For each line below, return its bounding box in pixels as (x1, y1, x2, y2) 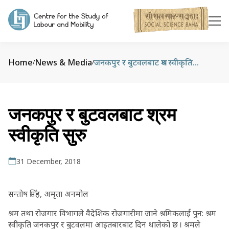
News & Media (35, 57, 92, 68)
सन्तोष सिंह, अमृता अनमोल (8, 188, 88, 199)
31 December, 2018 (16, 156, 81, 166)
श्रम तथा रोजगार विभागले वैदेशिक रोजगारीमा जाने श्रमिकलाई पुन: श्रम (8, 208, 216, 219)
